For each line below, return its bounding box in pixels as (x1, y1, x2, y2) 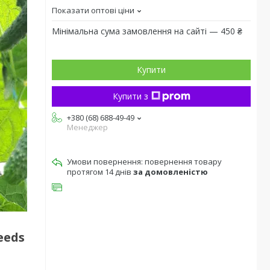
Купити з (112, 90, 148, 102)
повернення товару (145, 156, 222, 167)
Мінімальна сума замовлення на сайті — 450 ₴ (52, 25, 242, 37)
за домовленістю (133, 166, 208, 177)
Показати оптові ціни (52, 5, 134, 16)
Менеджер (67, 122, 108, 133)
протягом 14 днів (67, 166, 133, 177)
